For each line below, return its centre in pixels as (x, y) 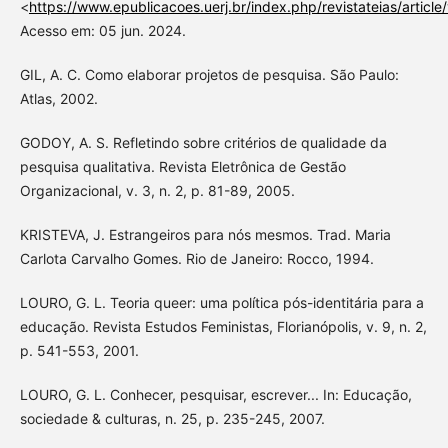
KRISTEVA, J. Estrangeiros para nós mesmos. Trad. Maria (205, 234)
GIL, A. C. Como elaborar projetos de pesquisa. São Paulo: (209, 74)
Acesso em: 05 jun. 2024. (102, 30)
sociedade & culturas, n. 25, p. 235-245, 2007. (172, 418)
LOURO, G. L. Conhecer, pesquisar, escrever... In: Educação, (215, 394)
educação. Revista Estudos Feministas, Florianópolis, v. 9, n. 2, (223, 326)
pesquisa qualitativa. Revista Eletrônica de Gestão (182, 166)
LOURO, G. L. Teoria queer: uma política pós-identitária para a (221, 302)
